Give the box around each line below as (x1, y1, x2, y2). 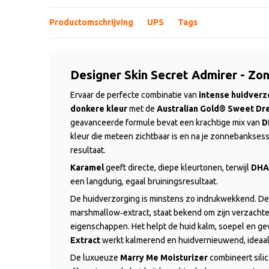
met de (127, 103, 157, 113)
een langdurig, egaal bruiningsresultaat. (70, 176, 218, 186)
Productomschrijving (49, 17, 133, 27)
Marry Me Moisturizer (120, 252, 208, 262)
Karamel (70, 162, 104, 172)
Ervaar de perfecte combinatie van (70, 89, 199, 100)
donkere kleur (70, 103, 127, 113)
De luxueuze (70, 252, 120, 262)
